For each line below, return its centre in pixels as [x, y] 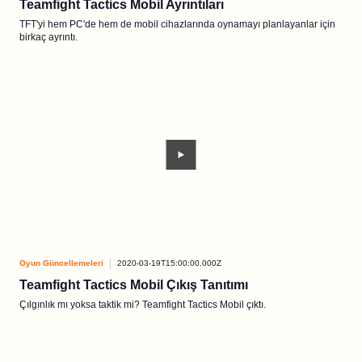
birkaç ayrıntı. [48, 37]
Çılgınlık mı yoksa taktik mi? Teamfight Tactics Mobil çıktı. [143, 305]
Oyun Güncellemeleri [61, 263]
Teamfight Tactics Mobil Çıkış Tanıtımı [134, 285]
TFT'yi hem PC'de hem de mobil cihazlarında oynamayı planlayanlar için [177, 24]
